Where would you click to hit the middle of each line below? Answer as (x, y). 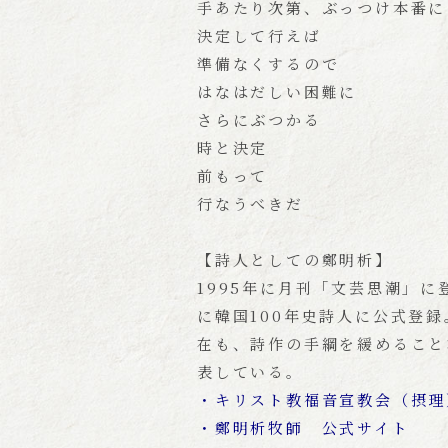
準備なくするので (268, 63)
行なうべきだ (250, 203)
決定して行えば (259, 35)
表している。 (250, 371)
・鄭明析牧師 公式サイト (303, 427)
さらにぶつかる (259, 119)
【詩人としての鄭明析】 (295, 259)
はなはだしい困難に (277, 91)
